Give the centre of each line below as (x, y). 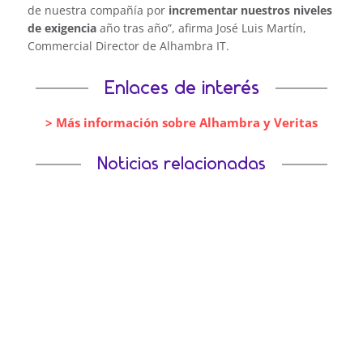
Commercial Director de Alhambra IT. (128, 45)
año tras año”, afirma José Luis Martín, (201, 28)
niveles (312, 10)
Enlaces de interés (181, 88)
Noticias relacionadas (181, 164)
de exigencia (62, 28)
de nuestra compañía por (96, 10)
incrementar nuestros (227, 10)
